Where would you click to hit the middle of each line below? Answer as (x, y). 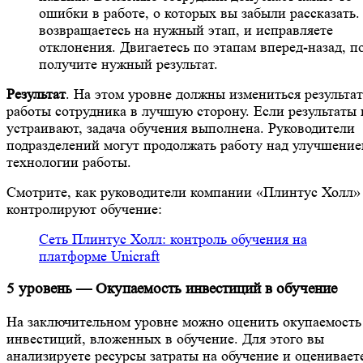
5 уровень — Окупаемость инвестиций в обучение (172, 288)
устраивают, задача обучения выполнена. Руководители (181, 128)
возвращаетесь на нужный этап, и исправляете (186, 30)
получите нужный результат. (128, 64)
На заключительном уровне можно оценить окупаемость (184, 321)
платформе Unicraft (99, 256)
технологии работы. (69, 162)
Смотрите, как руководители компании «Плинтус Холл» (184, 192)
